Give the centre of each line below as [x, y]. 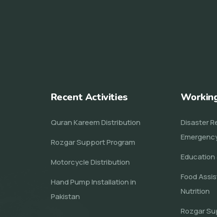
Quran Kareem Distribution [95, 122]
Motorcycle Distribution [90, 162]
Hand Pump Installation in [93, 182]
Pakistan [65, 196]
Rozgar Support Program [93, 142]
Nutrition [195, 191]
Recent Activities [89, 97]
